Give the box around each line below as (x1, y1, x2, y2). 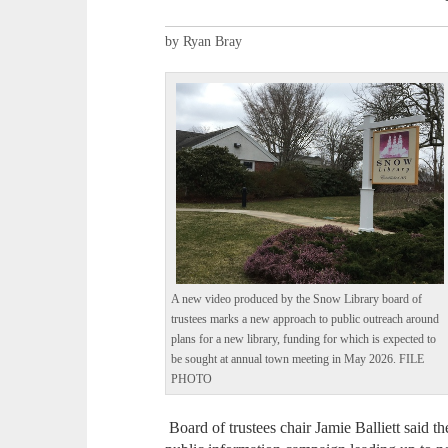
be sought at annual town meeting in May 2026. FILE (171, 353, 425, 367)
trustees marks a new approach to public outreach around (171, 313, 440, 327)
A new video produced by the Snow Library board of (171, 293, 423, 307)
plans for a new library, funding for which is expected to (171, 333, 437, 347)
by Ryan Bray (165, 34, 243, 50)
